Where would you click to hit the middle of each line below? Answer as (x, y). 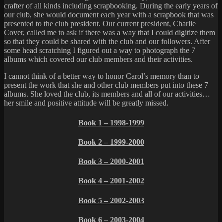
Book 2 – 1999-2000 (111, 142)
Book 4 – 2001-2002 (111, 181)
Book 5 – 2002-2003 (111, 200)
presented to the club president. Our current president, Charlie (100, 24)
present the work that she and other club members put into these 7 (106, 85)
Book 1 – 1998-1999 (111, 122)
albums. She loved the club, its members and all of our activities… (107, 94)
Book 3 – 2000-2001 (111, 162)
